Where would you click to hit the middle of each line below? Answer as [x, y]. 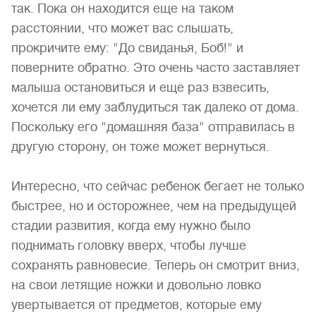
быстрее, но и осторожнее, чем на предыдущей [154, 206]
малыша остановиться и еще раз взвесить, [140, 87]
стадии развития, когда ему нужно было [131, 226]
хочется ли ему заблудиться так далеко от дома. [155, 107]
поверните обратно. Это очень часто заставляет [156, 68]
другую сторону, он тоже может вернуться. [140, 147]
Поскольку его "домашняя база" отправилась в [153, 127]
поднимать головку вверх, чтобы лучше [129, 245]
